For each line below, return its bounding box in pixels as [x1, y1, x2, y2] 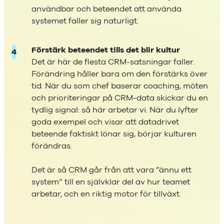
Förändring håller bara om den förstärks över [31, 68, 207, 79]
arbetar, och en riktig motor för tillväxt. [31, 188, 181, 199]
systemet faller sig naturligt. [31, 15, 138, 26]
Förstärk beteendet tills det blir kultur [31, 44, 180, 55]
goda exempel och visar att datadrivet [31, 116, 179, 127]
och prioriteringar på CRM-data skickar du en [31, 92, 208, 103]
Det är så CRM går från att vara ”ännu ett [31, 164, 191, 175]
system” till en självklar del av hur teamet [31, 176, 190, 187]
